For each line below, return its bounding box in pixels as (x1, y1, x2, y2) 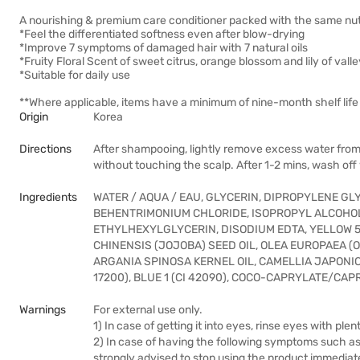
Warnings (19, 303, 66, 317)
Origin (19, 110, 48, 124)
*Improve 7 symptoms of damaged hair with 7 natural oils (19, 41, 308, 55)
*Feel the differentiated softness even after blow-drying (19, 27, 305, 41)
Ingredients (19, 190, 77, 204)
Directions (19, 142, 72, 156)
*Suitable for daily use (19, 68, 130, 82)
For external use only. (93, 303, 202, 317)
